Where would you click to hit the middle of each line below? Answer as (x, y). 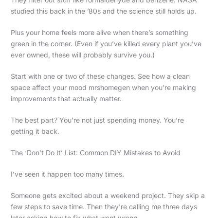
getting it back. (35, 131)
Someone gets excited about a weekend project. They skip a (108, 196)
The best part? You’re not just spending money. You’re (97, 120)
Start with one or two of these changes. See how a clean (100, 76)
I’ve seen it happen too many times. (67, 174)
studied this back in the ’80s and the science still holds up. (103, 11)
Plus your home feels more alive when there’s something (99, 33)
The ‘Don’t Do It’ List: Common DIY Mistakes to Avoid (95, 153)
